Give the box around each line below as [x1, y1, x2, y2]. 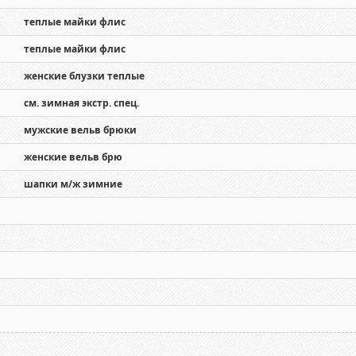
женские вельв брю [23, 150, 122, 164]
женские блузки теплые [23, 69, 145, 83]
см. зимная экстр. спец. [23, 96, 139, 110]
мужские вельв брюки [23, 123, 137, 137]
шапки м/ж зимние [23, 177, 122, 191]
